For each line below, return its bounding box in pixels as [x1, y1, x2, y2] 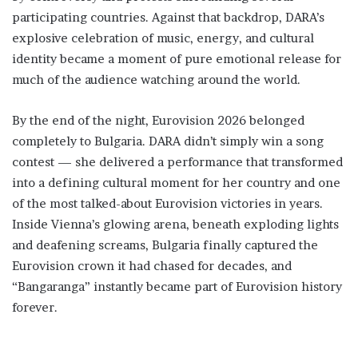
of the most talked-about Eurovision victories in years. [12, 196, 323, 212]
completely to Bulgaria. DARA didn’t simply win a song [12, 133, 324, 149]
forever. [12, 300, 58, 316]
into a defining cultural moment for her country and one [12, 175, 340, 191]
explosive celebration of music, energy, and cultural [12, 30, 314, 46]
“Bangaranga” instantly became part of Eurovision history [12, 279, 342, 295]
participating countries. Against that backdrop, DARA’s [12, 10, 324, 26]
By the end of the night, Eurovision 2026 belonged [12, 113, 304, 129]
